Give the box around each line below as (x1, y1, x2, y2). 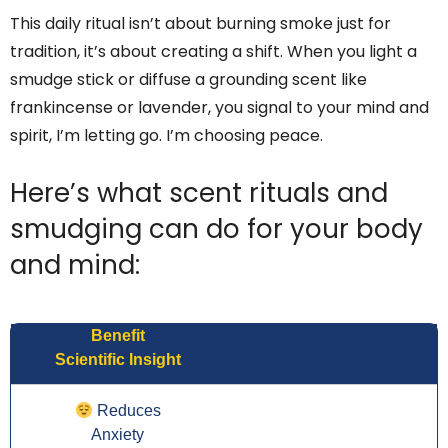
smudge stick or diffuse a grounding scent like (10, 68, 367, 92)
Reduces (92, 402, 161, 420)
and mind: (10, 247, 140, 284)
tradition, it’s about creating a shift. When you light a (10, 40, 417, 64)
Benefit (90, 327, 145, 345)
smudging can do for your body (10, 211, 423, 248)
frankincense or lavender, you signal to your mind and (10, 96, 429, 120)
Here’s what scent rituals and (10, 175, 388, 212)
